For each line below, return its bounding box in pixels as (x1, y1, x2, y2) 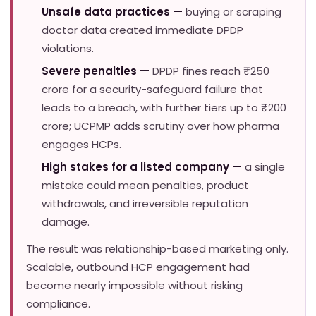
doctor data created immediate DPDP (42, 23, 243, 38)
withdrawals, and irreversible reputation (42, 196, 248, 212)
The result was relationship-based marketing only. (26, 241, 288, 257)
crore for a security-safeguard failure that (42, 82, 263, 97)
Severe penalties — (42, 63, 152, 79)
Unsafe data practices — (42, 4, 186, 20)
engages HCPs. (42, 137, 121, 152)
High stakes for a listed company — (42, 159, 245, 175)
